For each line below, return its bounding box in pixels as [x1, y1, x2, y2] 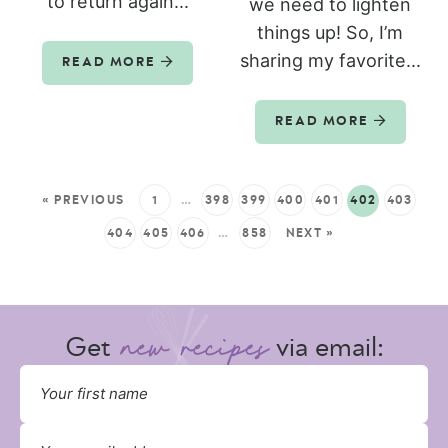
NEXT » [285, 226, 335, 239]
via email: [269, 334, 384, 361]
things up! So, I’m [257, 21, 404, 43]
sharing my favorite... [239, 49, 421, 71]
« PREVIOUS [42, 193, 125, 206]
